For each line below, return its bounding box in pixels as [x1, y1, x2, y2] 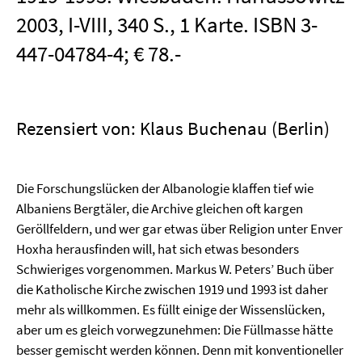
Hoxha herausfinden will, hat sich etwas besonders [16, 240, 299, 258]
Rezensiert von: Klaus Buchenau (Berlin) [16, 116, 330, 140]
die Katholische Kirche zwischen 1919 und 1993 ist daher [16, 280, 328, 298]
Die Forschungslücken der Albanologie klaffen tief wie [16, 179, 314, 197]
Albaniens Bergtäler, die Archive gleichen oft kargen [16, 200, 303, 217]
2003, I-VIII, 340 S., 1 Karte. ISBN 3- [16, 11, 318, 38]
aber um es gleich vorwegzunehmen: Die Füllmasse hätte [16, 321, 333, 339]
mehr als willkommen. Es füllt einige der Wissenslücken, [16, 301, 325, 318]
